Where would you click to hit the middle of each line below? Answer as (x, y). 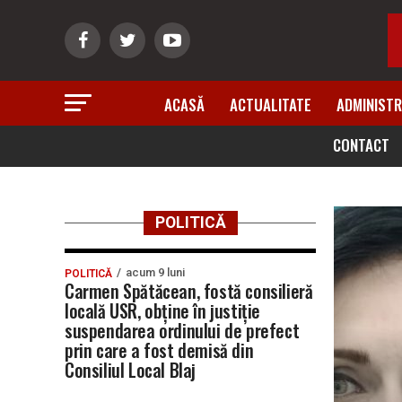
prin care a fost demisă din (159, 350)
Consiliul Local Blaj (130, 370)
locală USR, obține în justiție (162, 310)
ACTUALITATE (271, 105)
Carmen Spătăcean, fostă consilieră (189, 291)
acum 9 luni (155, 272)
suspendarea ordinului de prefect (182, 330)
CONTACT (361, 145)
